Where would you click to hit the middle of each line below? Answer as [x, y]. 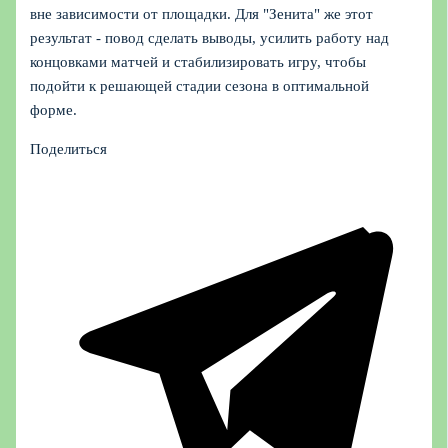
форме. [54, 110]
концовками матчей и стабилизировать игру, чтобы [198, 62]
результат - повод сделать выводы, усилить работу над [210, 38]
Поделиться [69, 149]
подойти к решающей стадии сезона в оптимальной [200, 86]
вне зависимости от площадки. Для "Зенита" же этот [202, 14]
